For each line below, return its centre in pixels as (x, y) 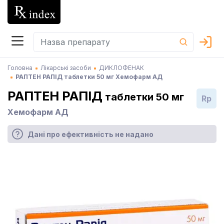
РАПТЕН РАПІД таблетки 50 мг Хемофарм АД (89, 77)
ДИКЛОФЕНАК (121, 68)
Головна (20, 68)
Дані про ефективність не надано (90, 134)
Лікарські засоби (66, 68)
